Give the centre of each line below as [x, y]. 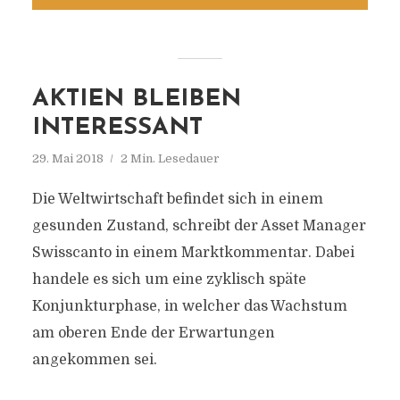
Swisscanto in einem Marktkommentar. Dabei [193, 253]
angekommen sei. [94, 360]
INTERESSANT [117, 128]
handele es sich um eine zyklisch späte [169, 279]
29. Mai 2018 [67, 158]
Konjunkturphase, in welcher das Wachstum [189, 306]
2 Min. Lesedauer [170, 158]
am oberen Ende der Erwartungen [153, 333]
